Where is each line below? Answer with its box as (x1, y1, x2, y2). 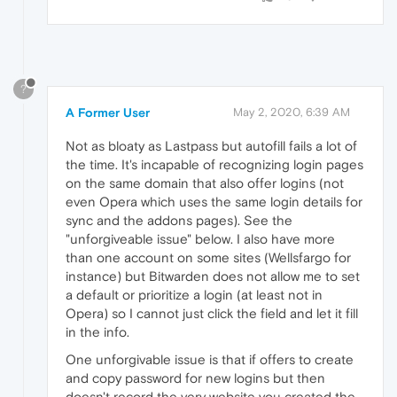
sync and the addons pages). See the (66, 213, 292, 229)
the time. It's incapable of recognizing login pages (66, 157, 363, 173)
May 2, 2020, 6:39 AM (233, 105, 350, 120)
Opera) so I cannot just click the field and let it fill (66, 306, 358, 322)
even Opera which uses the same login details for (66, 194, 362, 210)
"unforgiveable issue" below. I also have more (66, 231, 335, 247)
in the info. (66, 324, 129, 340)
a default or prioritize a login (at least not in (66, 287, 323, 303)
